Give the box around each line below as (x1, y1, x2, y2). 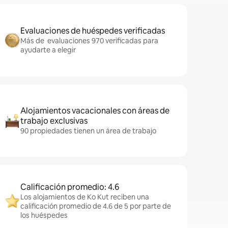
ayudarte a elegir (20, 45, 76, 54)
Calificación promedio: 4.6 (20, 182, 119, 192)
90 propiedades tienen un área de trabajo (20, 126, 156, 135)
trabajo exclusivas (20, 116, 88, 126)
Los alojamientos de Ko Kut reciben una (20, 192, 149, 202)
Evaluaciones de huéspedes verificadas (20, 25, 165, 36)
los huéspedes (20, 211, 68, 220)
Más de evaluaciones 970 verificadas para (20, 36, 158, 45)
